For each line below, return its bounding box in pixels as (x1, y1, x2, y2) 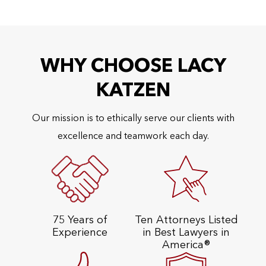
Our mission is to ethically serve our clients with (31, 114, 235, 123)
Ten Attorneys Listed (134, 215, 238, 226)
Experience (52, 227, 107, 238)
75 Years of (52, 215, 107, 226)
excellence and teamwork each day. (57, 132, 209, 141)
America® (162, 240, 210, 251)
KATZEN (96, 82, 170, 101)
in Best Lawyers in (142, 227, 230, 238)
